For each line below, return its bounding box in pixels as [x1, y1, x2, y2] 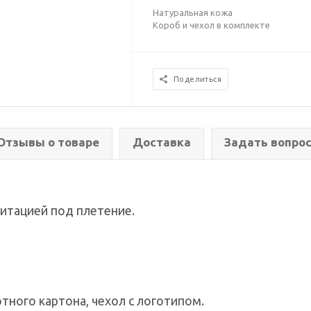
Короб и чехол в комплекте [153, 20, 271, 30]
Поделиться [174, 75, 222, 83]
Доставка [133, 135, 191, 149]
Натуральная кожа [153, 8, 233, 17]
